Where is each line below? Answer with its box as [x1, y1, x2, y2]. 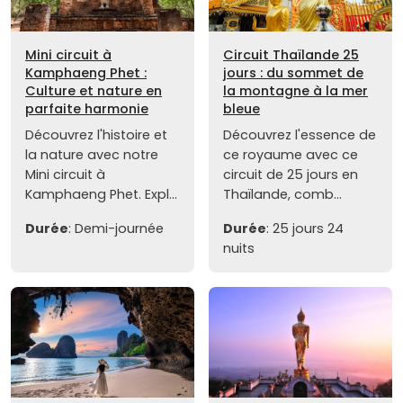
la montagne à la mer [223, 82, 368, 101]
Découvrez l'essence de [223, 126, 376, 145]
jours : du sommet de [223, 64, 363, 83]
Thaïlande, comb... [223, 185, 342, 204]
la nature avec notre [25, 146, 158, 165]
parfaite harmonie [25, 100, 148, 119]
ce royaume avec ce [223, 146, 358, 165]
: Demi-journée [68, 219, 164, 238]
